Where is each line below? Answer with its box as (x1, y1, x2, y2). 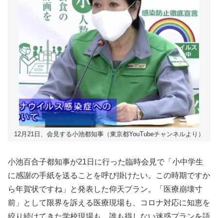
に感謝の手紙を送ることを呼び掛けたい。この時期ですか (8, 171, 210, 180)
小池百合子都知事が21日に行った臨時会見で (8, 158, 164, 166)
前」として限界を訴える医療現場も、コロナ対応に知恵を (8, 199, 210, 207)
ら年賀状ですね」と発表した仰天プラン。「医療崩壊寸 (8, 185, 202, 194)
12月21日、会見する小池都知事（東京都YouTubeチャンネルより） (14, 130, 204, 138)
